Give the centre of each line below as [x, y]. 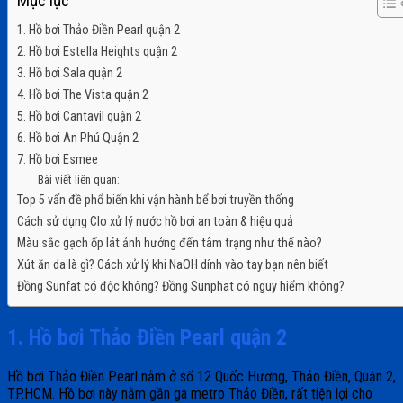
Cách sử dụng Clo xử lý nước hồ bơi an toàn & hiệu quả [155, 222]
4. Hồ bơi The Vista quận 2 [83, 95]
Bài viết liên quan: [78, 180]
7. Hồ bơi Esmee [59, 160]
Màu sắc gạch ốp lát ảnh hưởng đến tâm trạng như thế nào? [170, 244]
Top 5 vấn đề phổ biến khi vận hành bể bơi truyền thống [156, 201]
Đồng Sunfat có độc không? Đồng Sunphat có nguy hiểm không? [181, 287]
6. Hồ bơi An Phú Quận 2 [78, 139]
